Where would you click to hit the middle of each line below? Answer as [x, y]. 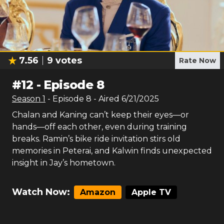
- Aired [105, 99]
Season [27, 99]
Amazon [98, 192]
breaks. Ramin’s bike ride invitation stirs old [96, 139]
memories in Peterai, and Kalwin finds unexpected [112, 151]
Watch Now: [41, 192]
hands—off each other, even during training [99, 127]
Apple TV [151, 192]
